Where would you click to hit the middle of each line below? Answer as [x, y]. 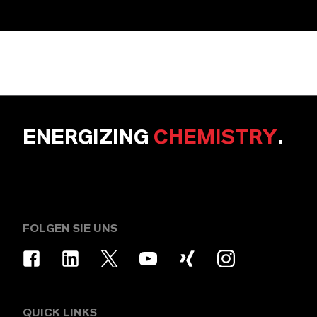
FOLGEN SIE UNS [70, 228]
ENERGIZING [88, 137]
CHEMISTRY [215, 137]
